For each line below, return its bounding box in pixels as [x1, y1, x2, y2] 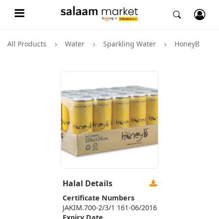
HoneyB [175, 39, 199, 48]
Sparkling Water [103, 39, 156, 48]
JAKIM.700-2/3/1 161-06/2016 [62, 203, 157, 212]
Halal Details [62, 178, 112, 189]
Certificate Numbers [62, 193, 134, 202]
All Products [7, 39, 46, 48]
